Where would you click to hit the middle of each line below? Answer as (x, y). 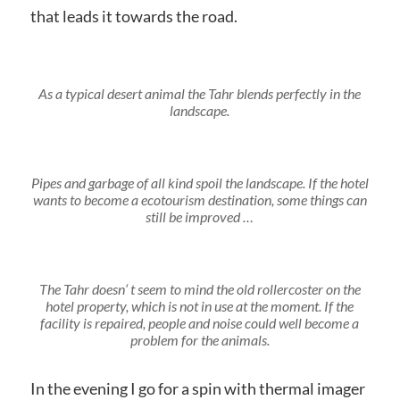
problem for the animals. (200, 339)
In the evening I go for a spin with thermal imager (197, 388)
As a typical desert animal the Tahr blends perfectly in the (200, 93)
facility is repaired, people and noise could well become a (200, 322)
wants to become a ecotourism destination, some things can (200, 199)
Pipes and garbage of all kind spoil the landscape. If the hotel (200, 182)
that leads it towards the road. (133, 16)
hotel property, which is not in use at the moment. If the (200, 305)
